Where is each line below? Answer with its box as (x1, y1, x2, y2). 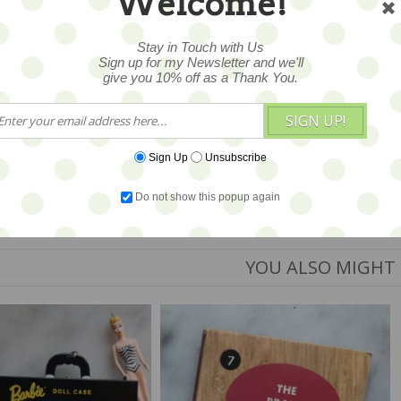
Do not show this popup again (135, 191, 280, 204)
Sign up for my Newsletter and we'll (98, 54, 303, 70)
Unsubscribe (205, 150, 267, 164)
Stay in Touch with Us (137, 38, 264, 55)
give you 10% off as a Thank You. (103, 69, 298, 85)
